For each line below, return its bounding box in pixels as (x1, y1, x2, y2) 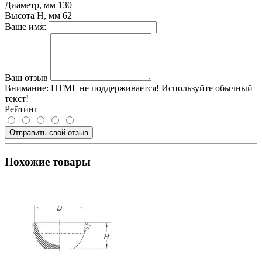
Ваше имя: (5, 22, 46, 32)
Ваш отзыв (5, 73, 48, 83)
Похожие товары (5, 156, 91, 168)
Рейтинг (5, 104, 38, 115)
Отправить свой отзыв (9, 128, 88, 137)
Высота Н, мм (5, 11, 60, 21)
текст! (5, 94, 29, 104)
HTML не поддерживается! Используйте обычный (49, 83, 253, 94)
